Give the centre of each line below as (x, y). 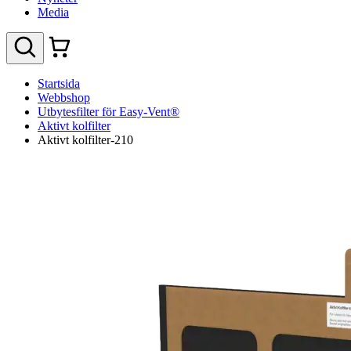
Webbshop (64, 98)
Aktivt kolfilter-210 (85, 140)
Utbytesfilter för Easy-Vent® (109, 112)
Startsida (59, 83)
